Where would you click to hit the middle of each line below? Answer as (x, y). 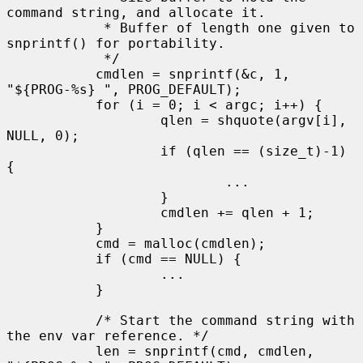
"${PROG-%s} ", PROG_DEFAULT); (124, 89)
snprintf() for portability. (116, 43)
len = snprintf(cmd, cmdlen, (51, 351)
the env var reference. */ (108, 335)
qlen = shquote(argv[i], (83, 120)
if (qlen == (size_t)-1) (83, 151)
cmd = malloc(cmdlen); (51, 243)
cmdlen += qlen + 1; (83, 212)
